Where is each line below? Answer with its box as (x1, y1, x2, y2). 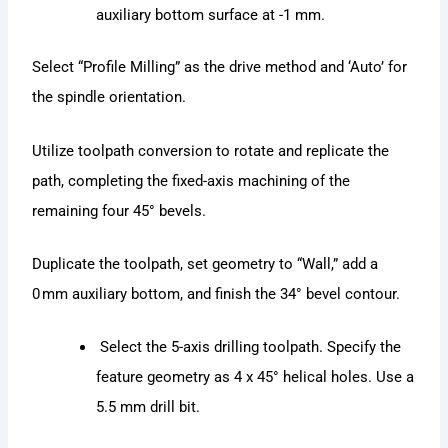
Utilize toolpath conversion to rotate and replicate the (32, 141, 390, 160)
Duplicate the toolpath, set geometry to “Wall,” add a (32, 254, 379, 273)
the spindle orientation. (32, 88, 187, 107)
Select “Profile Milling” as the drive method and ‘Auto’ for (32, 58, 408, 77)
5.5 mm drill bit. (96, 398, 201, 417)
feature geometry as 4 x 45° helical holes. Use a (96, 368, 415, 387)
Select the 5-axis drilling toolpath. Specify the (96, 338, 402, 357)
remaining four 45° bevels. (32, 201, 207, 220)
